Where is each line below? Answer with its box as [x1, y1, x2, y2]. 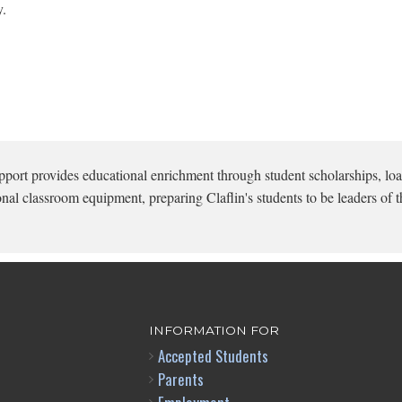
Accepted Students [158, 344, 268, 367]
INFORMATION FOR [149, 322, 279, 337]
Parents [158, 367, 204, 390]
